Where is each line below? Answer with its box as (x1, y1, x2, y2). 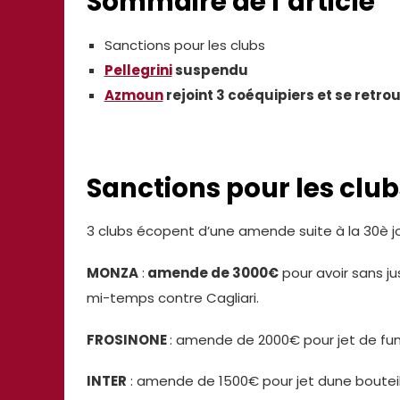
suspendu (171, 60, 248, 79)
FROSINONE (87, 329, 170, 349)
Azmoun (104, 85, 163, 104)
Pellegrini (104, 60, 172, 79)
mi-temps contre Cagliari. (87, 287, 259, 307)
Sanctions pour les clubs (104, 35, 265, 54)
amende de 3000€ (145, 262, 279, 282)
